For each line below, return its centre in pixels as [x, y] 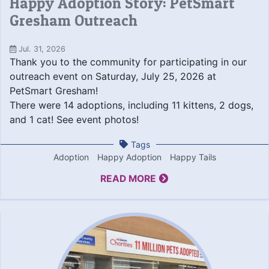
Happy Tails [193, 157]
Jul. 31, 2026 [41, 49]
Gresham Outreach [74, 20]
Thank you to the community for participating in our [128, 62]
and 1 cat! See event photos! [74, 119]
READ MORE [128, 178]
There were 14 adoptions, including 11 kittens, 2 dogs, [131, 105]
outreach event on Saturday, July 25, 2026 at [113, 76]
